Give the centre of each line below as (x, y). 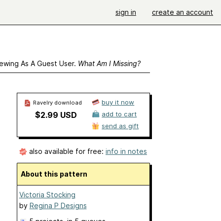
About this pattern (56, 174)
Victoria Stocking (47, 195)
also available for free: (66, 151)
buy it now (118, 102)
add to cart (119, 114)
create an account (183, 12)
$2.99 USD (56, 115)
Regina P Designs (58, 206)
